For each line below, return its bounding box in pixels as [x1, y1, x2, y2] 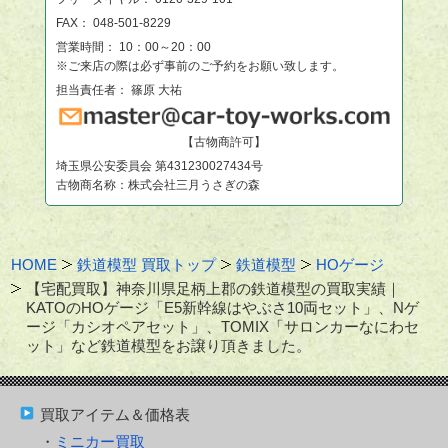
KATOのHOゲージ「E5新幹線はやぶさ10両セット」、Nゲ [26, 298, 420, 316]
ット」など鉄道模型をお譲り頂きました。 [26, 336, 312, 354]
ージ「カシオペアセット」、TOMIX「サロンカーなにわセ [26, 317, 420, 335]
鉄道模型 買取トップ [77, 255, 217, 273]
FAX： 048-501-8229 [55, 16, 171, 31]
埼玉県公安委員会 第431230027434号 [55, 158, 263, 173]
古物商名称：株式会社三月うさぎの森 [55, 177, 260, 192]
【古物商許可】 [181, 134, 266, 149]
